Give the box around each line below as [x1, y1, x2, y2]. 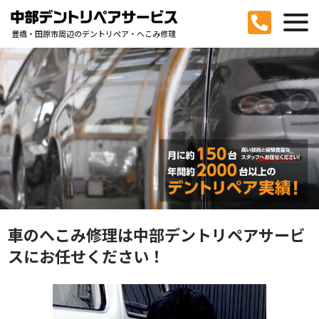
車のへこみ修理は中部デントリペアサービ [8, 223, 306, 246]
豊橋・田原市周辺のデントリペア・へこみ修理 [11, 28, 177, 39]
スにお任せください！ [8, 244, 165, 268]
